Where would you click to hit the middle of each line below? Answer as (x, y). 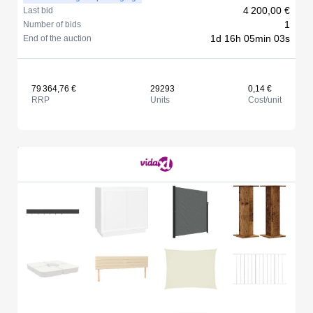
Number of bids (52, 24)
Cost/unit (265, 100)
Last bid (38, 10)
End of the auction (57, 38)
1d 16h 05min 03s (250, 38)
